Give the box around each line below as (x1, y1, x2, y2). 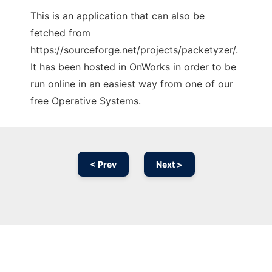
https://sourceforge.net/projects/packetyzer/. (30, 44, 238, 56)
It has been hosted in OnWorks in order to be (30, 61, 236, 73)
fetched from (30, 27, 90, 39)
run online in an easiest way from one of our (30, 78, 233, 90)
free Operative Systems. (30, 95, 141, 107)
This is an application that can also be (30, 10, 205, 22)
